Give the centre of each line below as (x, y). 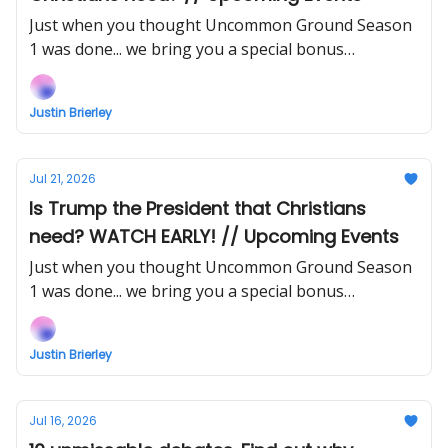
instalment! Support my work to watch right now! (211, 315)
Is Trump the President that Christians (197, 208)
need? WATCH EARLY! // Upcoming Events (214, 236)
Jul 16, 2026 (63, 420)
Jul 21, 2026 (62, 178)
